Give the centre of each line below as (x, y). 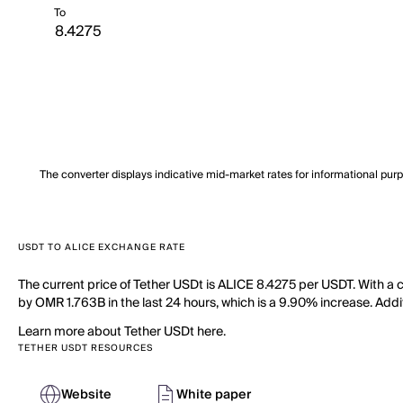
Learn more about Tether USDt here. (122, 332)
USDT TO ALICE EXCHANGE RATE (102, 247)
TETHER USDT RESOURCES (85, 348)
